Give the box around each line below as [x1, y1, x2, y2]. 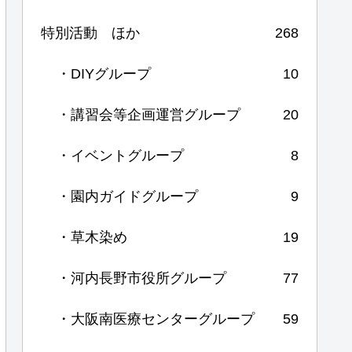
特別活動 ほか [41, 24, 140, 41]
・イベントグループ [57, 147, 184, 163]
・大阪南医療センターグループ [57, 310, 255, 327]
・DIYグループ [57, 65, 151, 82]
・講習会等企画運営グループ [57, 106, 240, 123]
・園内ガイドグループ [57, 188, 198, 204]
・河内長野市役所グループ [57, 269, 226, 286]
